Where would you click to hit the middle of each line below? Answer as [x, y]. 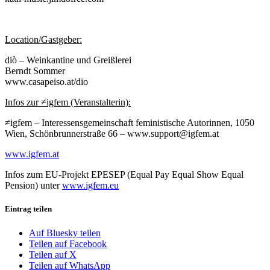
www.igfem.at [32, 154]
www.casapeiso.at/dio [46, 82]
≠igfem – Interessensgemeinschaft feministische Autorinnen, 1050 [130, 123]
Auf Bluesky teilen [65, 233]
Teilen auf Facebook [68, 243]
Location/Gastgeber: [43, 40]
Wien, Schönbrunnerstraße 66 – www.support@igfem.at [112, 134]
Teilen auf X [53, 254]
